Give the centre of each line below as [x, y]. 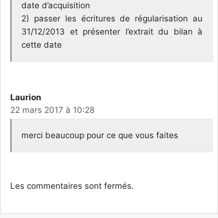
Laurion [26, 97]
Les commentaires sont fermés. [72, 186]
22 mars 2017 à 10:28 [52, 110]
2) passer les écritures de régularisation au [112, 18]
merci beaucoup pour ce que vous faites [100, 136]
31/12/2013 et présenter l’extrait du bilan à [112, 31]
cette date [42, 45]
